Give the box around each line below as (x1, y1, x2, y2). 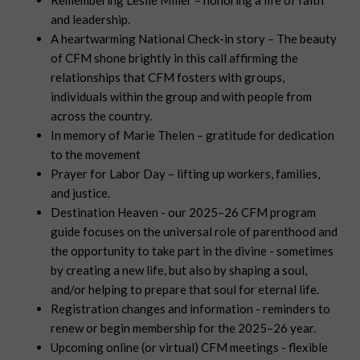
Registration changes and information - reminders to (51, 301, 331, 317)
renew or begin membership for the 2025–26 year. (51, 321, 317, 336)
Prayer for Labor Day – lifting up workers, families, (51, 166, 321, 182)
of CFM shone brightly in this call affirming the (51, 51, 299, 66)
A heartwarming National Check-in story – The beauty (51, 31, 337, 47)
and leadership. (51, 12, 131, 27)
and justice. (51, 186, 111, 201)
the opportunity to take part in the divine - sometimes (51, 243, 334, 259)
